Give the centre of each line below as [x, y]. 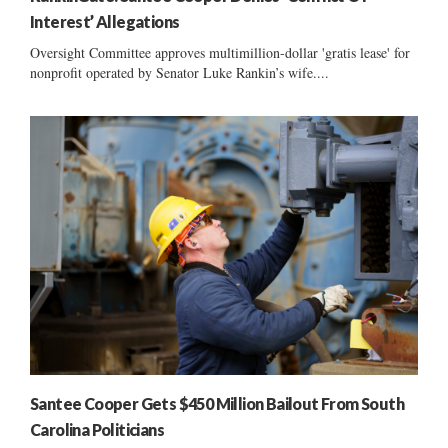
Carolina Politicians [97, 429]
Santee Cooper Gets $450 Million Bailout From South [217, 403]
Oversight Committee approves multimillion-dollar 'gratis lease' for [220, 53]
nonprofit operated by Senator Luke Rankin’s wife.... [179, 73]
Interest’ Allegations [105, 22]
